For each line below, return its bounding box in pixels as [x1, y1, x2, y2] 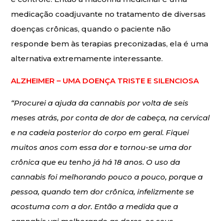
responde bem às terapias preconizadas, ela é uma [11, 38, 209, 48]
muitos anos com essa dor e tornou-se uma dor [11, 142, 192, 152]
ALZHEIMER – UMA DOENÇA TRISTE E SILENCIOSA [11, 75, 199, 85]
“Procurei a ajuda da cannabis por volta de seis [11, 98, 189, 108]
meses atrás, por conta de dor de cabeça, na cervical [11, 112, 210, 122]
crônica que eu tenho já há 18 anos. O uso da [11, 157, 181, 167]
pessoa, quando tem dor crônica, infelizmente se [11, 186, 194, 196]
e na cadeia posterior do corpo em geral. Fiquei [11, 127, 189, 137]
